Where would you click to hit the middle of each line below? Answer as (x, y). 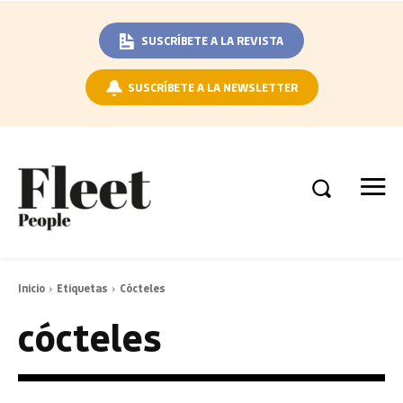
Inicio (31, 288)
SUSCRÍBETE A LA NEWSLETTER (212, 87)
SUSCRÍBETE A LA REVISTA (212, 40)
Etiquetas (82, 288)
